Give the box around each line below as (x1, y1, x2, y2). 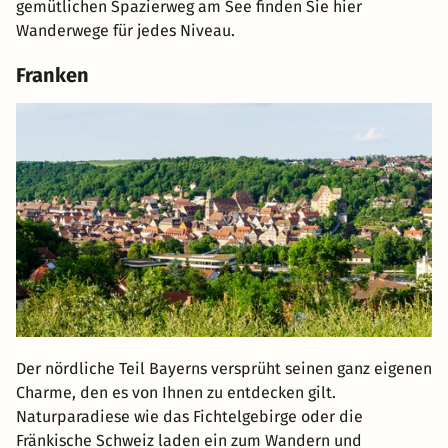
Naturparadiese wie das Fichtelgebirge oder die (16, 407, 363, 427)
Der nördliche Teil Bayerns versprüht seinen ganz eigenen (16, 359, 432, 379)
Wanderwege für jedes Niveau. (16, 21, 235, 41)
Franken (16, 63, 89, 88)
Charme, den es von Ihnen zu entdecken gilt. (16, 383, 336, 403)
